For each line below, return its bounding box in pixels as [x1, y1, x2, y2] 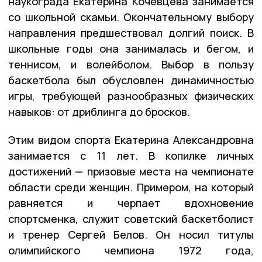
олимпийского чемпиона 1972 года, [8, 243, 254, 258]
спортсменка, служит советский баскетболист [8, 212, 254, 226]
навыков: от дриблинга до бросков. [8, 105, 190, 119]
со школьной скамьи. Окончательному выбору [8, 10, 254, 25]
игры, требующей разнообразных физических [8, 89, 254, 104]
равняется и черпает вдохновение [8, 196, 254, 211]
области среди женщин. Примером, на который [8, 180, 254, 195]
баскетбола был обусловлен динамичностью [8, 73, 254, 88]
